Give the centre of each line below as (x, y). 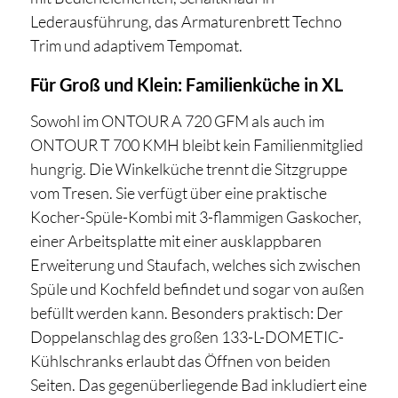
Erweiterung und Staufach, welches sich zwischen (195, 265)
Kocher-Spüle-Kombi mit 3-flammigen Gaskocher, (195, 217)
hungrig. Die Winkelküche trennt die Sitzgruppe (188, 169)
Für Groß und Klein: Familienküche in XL (186, 85)
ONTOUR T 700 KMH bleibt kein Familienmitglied (196, 145)
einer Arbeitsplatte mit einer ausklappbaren (175, 241)
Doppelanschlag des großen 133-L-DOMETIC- (187, 337)
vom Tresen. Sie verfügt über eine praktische (178, 193)
